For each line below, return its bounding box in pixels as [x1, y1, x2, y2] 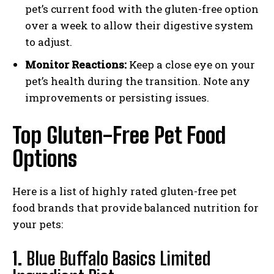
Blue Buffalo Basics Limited [26, 247, 211, 270]
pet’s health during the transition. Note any [25, 74, 250, 89]
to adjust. [25, 35, 72, 50]
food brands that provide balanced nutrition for [12, 201, 259, 215]
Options [12, 146, 77, 172]
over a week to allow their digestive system [25, 18, 253, 33]
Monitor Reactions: [25, 57, 127, 72]
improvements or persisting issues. [25, 91, 209, 105]
